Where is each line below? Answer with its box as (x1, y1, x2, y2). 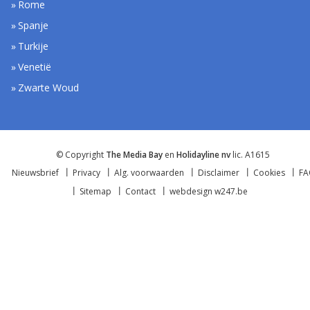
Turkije (18, 39, 49, 53)
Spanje (18, 18, 49, 32)
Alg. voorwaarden (114, 166, 185, 179)
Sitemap (80, 185, 112, 197)
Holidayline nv (176, 148, 230, 161)
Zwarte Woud (18, 80, 80, 94)
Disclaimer (198, 166, 240, 179)
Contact (125, 185, 156, 197)
